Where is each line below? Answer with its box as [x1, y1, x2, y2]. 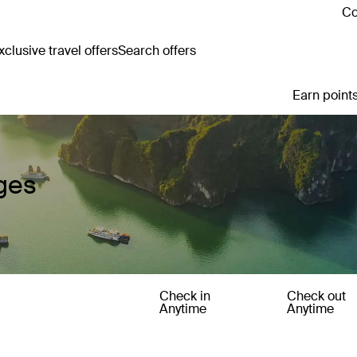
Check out [286, 288, 346, 304]
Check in [159, 288, 210, 304]
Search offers [118, 42, 196, 59]
